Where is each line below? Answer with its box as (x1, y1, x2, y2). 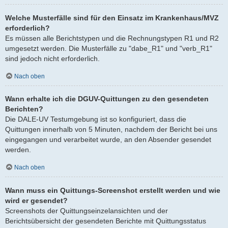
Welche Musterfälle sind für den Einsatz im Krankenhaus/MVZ (5, 13, 219, 22)
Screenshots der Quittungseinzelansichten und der (5, 206, 168, 215)
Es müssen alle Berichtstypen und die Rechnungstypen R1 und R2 (5, 34, 219, 42)
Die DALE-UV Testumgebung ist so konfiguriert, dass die (5, 115, 186, 124)
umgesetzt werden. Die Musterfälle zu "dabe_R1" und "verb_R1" (5, 44, 212, 52)
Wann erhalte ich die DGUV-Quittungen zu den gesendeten (5, 95, 209, 103)
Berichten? (5, 105, 43, 113)
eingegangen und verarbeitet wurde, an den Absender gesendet (5, 135, 211, 144)
